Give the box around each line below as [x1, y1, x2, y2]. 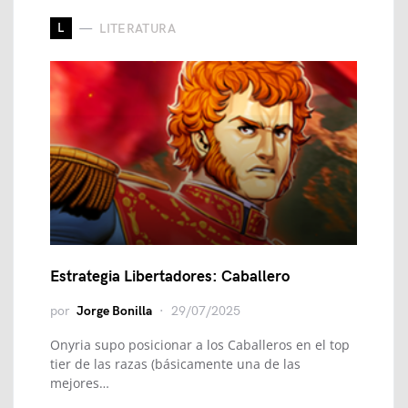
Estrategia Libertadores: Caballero [50, 268, 290, 286]
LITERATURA [99, 20, 176, 36]
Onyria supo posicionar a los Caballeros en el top [50, 336, 350, 353]
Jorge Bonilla [76, 303, 152, 319]
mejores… [50, 374, 109, 392]
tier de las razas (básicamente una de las [50, 355, 301, 372]
